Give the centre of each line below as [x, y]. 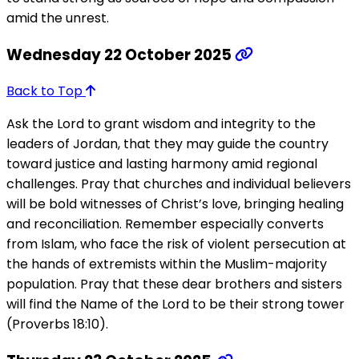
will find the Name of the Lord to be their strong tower [175, 305]
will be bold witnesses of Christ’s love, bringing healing [175, 204]
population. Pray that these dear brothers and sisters [174, 284]
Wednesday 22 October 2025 [121, 54]
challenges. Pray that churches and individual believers [179, 184]
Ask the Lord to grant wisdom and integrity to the [161, 124]
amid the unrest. [58, 18]
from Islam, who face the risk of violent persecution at [176, 244]
